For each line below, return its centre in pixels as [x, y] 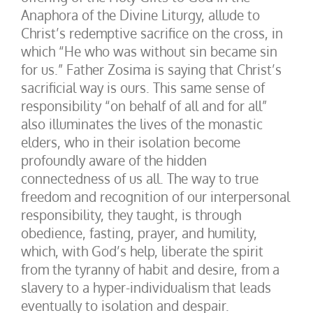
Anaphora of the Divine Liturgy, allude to [140, 15]
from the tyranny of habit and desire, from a [150, 269]
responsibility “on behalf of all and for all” [144, 105]
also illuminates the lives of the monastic [142, 124]
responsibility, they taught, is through [131, 214]
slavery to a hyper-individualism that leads [146, 287]
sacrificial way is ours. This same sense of [143, 87]
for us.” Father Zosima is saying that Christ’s [151, 69]
